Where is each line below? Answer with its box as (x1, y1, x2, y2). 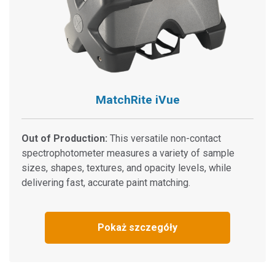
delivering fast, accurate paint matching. (21, 177, 190, 188)
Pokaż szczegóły (98, 222, 177, 233)
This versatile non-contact (107, 133, 221, 144)
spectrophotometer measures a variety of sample (21, 147, 234, 159)
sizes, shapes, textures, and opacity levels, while (21, 162, 231, 174)
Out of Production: (21, 133, 107, 144)
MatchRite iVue (95, 93, 180, 107)
